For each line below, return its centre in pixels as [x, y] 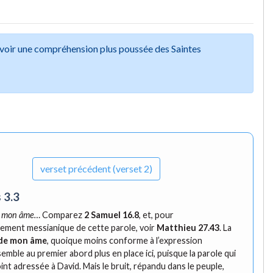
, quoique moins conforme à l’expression [125, 241]
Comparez [62, 215]
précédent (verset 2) [110, 169]
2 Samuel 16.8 [112, 215]
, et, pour [157, 215]
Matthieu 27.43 [188, 228]
